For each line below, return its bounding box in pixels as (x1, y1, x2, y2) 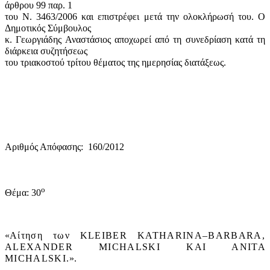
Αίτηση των (10, 230, 80, 241)
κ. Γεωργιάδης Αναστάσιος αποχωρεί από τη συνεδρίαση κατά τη (5, 34, 265, 45)
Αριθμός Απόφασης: (5, 141, 83, 152)
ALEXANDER (5, 242, 74, 253)
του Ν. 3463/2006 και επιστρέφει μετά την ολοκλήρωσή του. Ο (5, 11, 265, 22)
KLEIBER (80, 230, 128, 241)
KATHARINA (137, 230, 202, 241)
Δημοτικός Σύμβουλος (5, 22, 91, 33)
